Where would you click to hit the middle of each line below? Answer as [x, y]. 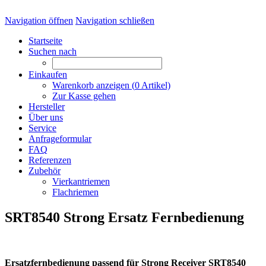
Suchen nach [53, 51]
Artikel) [155, 85]
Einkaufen [48, 75]
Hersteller [47, 107]
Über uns [46, 117]
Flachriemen [75, 192]
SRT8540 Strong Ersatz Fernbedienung [124, 217]
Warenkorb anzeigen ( [94, 85]
